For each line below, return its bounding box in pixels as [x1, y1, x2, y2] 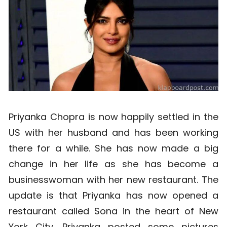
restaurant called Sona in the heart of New [9, 205, 218, 218]
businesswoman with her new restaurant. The [9, 173, 218, 186]
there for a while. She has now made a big [9, 142, 218, 155]
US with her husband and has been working [9, 126, 218, 139]
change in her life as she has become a [9, 158, 218, 171]
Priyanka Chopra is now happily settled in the [9, 110, 218, 124]
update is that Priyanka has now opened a [9, 189, 218, 202]
